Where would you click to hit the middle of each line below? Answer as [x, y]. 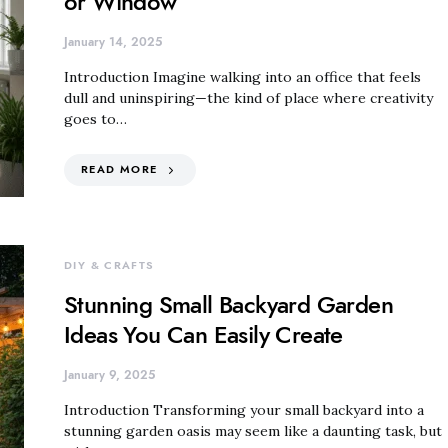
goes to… [95, 119]
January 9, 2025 [109, 375]
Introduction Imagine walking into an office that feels [242, 77]
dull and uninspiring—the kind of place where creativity [248, 98]
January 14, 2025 [113, 42]
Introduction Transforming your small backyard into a [244, 410]
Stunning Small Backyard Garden [228, 304]
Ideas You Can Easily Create [203, 334]
